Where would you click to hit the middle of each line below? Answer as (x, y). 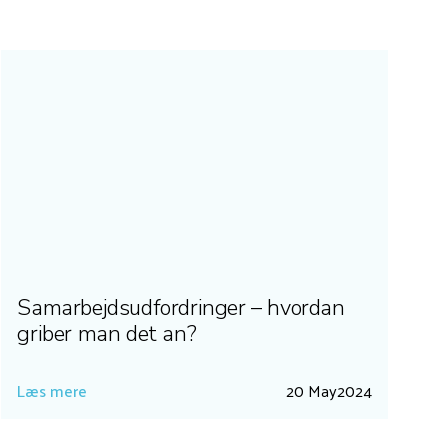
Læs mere (52, 390)
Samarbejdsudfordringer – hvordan (181, 307)
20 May (311, 390)
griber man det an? (107, 333)
